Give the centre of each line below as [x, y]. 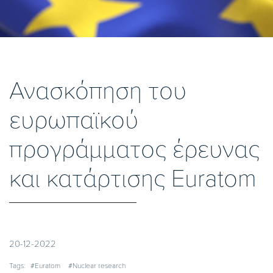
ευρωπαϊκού [74, 120]
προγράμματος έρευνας [134, 150]
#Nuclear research [97, 266]
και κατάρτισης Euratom [133, 179]
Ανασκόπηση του [98, 91]
